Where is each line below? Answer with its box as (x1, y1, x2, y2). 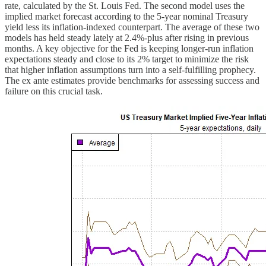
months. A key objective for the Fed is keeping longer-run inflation (5, 43, 254, 53)
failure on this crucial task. (5, 85, 103, 96)
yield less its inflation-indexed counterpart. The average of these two (5, 21, 259, 32)
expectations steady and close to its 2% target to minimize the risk (5, 53, 249, 64)
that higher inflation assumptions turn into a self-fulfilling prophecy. (5, 64, 256, 75)
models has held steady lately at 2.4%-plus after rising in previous (5, 32, 249, 43)
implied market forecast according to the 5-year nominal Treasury (5, 11, 248, 21)
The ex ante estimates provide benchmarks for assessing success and (5, 75, 259, 85)
